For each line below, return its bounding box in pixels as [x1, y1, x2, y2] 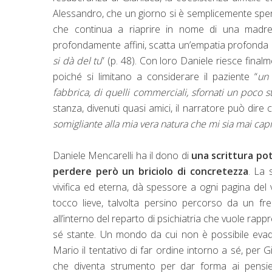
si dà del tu [53, 53, 102, 67]
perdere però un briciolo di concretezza [53, 164, 248, 178]
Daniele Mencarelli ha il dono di [53, 148, 192, 162]
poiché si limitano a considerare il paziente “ [53, 69, 258, 83]
